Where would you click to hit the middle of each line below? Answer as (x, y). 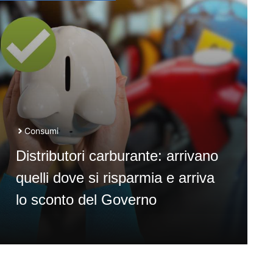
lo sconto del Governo (86, 200)
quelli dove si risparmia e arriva (115, 178)
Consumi (41, 131)
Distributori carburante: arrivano (117, 156)
